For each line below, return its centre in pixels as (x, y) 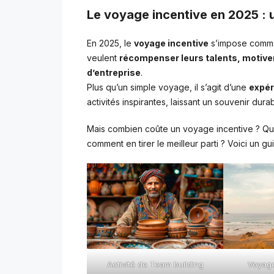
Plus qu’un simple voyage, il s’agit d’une (168, 87)
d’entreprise (114, 73)
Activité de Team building (155, 264)
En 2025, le (110, 43)
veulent (103, 58)
